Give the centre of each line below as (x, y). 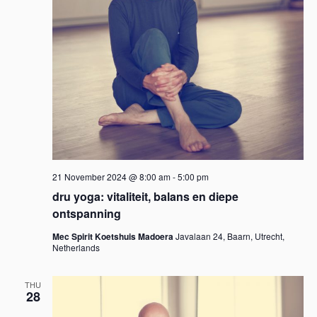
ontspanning (86, 213)
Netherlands (76, 247)
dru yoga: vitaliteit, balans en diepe (145, 196)
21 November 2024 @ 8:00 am (111, 177)
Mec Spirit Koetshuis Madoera (114, 236)
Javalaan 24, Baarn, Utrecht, (230, 236)
